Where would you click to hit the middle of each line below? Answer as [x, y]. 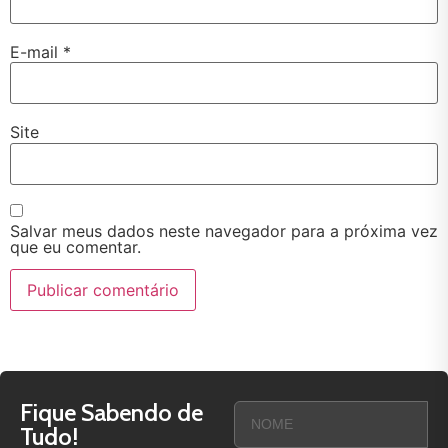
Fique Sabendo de [111, 412]
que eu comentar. [75, 246]
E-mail [36, 51]
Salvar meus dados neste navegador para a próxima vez [224, 230]
